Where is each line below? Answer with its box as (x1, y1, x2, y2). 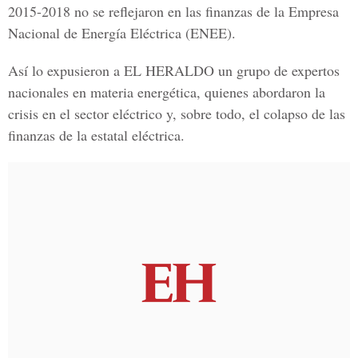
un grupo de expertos (214, 61, 340, 80)
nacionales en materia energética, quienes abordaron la (8, 82, 325, 101)
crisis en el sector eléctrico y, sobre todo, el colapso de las (8, 104, 345, 123)
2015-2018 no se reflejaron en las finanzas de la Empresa (8, 2, 339, 21)
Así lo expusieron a (8, 61, 120, 80)
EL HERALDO (120, 61, 214, 80)
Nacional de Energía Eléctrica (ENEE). (8, 23, 236, 42)
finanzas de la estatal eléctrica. (8, 125, 185, 145)
